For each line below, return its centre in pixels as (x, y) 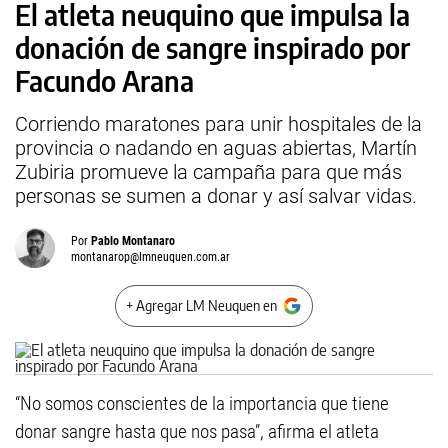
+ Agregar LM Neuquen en (201, 305)
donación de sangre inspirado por (212, 47)
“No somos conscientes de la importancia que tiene (202, 403)
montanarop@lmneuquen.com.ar (150, 257)
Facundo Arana (104, 80)
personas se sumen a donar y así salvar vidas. (216, 196)
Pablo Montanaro (133, 241)
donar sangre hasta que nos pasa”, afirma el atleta (197, 431)
